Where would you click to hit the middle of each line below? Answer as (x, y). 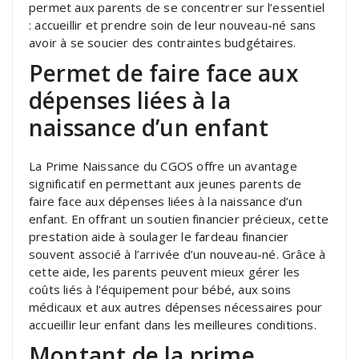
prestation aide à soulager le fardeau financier (159, 236)
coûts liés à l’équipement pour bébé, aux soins (160, 289)
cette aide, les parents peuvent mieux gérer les (165, 271)
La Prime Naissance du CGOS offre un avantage (163, 165)
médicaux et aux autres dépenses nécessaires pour (176, 307)
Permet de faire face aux (163, 73)
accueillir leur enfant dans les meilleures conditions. (173, 324)
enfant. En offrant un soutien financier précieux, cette (179, 218)
